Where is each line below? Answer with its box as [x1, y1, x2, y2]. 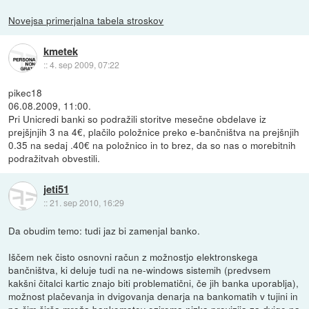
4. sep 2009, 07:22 [49, 59, 119, 71]
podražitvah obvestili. [8, 150, 101, 165]
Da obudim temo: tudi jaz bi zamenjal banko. [8, 223, 201, 237]
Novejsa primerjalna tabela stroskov [8, 12, 164, 27]
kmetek [43, 43, 78, 59]
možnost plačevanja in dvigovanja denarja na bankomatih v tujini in [8, 288, 299, 303]
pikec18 [8, 85, 43, 99]
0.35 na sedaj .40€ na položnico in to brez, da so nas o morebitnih [8, 137, 297, 152]
